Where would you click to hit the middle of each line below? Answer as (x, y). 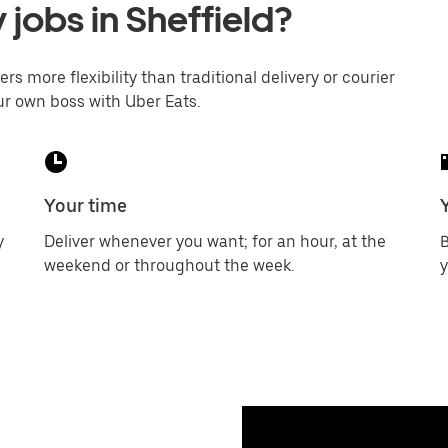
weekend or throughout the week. (169, 265)
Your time (85, 205)
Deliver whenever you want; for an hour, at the (215, 241)
